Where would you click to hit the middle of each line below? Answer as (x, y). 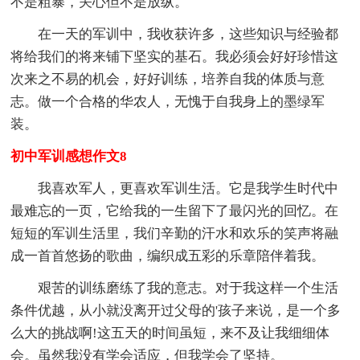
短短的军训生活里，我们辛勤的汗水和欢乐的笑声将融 (175, 233)
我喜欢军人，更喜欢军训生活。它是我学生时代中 (175, 188)
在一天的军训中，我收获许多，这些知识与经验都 (175, 34)
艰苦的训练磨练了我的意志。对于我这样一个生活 (175, 288)
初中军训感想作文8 (69, 156)
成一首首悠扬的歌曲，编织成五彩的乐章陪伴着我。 (168, 256)
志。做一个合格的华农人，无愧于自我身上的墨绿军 (168, 101)
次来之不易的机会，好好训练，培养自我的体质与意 (168, 79)
